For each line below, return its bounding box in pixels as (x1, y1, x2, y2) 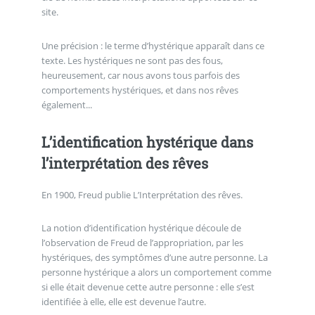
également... (41, 98, 92, 111)
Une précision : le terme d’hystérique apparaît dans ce (41, 39, 264, 52)
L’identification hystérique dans (41, 132, 253, 151)
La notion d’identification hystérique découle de (41, 221, 241, 235)
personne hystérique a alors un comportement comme (41, 266, 271, 279)
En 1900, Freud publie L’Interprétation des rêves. (41, 188, 243, 201)
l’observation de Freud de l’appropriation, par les (41, 236, 243, 250)
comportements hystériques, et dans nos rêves (41, 83, 238, 96)
